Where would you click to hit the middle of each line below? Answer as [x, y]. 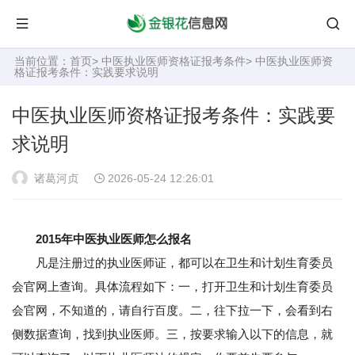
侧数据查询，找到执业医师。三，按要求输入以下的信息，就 [172, 334]
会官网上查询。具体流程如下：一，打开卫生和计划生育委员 [172, 286]
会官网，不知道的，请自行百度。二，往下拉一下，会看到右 [172, 310]
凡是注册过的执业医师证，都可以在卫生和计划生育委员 [172, 263]
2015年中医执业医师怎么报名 [114, 239]
